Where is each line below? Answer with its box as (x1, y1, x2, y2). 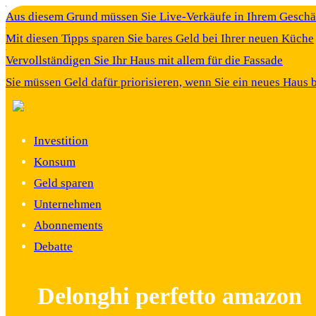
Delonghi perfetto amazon (37, 282, 302, 309)
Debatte (34, 240, 73, 253)
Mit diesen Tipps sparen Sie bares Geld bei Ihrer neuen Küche (6, 32, 314, 45)
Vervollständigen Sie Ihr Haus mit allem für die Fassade (6, 54, 283, 67)
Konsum (34, 155, 75, 169)
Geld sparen (34, 176, 94, 190)
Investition (34, 134, 88, 147)
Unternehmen (34, 197, 102, 211)
